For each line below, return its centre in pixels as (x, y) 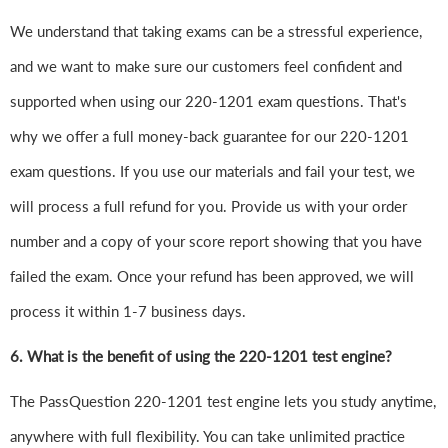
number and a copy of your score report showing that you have (216, 241)
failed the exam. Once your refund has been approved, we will (212, 276)
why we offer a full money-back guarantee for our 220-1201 (209, 136)
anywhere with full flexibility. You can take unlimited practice (207, 436)
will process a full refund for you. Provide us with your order (208, 206)
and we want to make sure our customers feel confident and (206, 66)
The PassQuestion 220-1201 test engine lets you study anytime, (223, 401)
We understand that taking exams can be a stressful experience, (216, 31)
